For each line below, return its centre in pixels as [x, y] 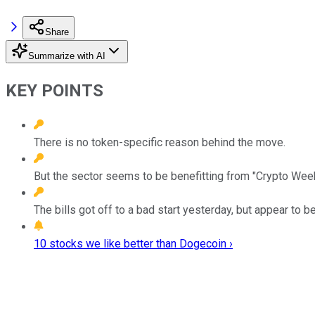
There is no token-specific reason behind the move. [160, 142]
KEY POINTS [54, 90]
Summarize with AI [67, 56]
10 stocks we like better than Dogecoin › [133, 243]
